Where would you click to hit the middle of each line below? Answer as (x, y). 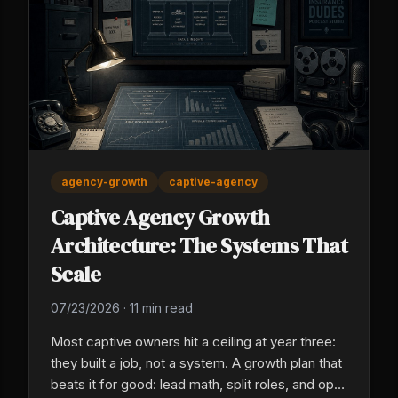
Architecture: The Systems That (199, 246)
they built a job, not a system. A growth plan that (196, 363)
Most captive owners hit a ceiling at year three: (193, 342)
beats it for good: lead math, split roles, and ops (196, 385)
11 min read (161, 308)
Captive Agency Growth (160, 218)
